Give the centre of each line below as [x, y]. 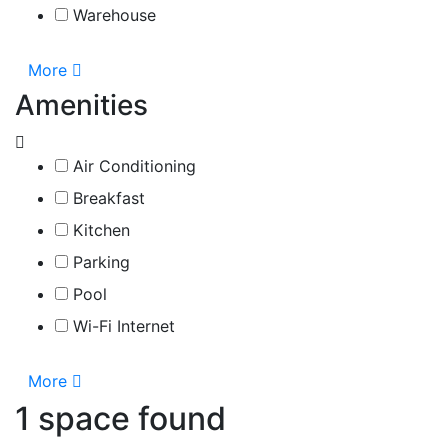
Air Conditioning [132, 165]
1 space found [120, 418]
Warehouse [112, 14]
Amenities [81, 104]
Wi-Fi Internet [121, 325]
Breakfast [106, 197]
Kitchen [99, 229]
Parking [99, 261]
